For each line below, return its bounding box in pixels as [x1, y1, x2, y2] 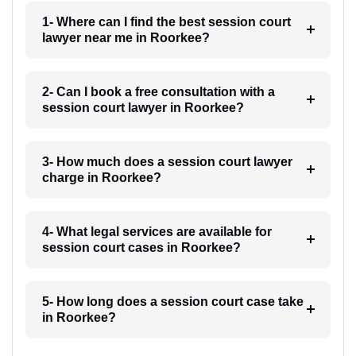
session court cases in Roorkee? [41, 241, 241, 255]
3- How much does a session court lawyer [41, 155, 292, 169]
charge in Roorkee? [41, 171, 161, 185]
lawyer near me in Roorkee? [41, 31, 210, 45]
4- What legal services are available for [41, 225, 272, 239]
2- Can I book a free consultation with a [41, 85, 275, 99]
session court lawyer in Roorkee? [41, 101, 244, 115]
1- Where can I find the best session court [41, 15, 291, 29]
